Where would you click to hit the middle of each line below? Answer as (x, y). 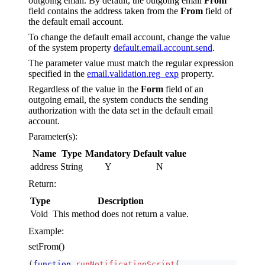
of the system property (71, 47)
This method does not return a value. (121, 214)
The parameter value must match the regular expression (131, 63)
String (72, 166)
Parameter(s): (53, 136)
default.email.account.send (163, 47)
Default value (160, 153)
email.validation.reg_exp (133, 73)
